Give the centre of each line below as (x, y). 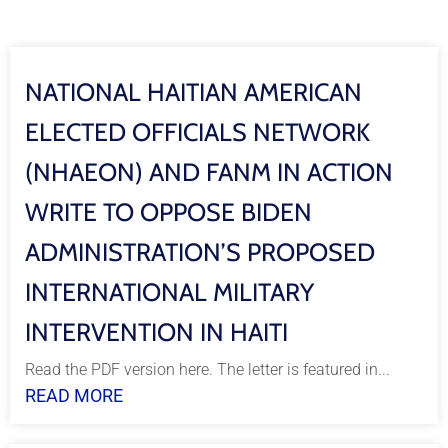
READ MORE (74, 395)
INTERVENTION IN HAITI (156, 332)
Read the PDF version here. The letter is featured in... (207, 369)
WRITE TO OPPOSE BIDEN (168, 212)
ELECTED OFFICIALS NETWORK (197, 132)
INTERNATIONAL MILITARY (169, 292)
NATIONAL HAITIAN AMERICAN (193, 92)
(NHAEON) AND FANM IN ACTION (209, 172)
